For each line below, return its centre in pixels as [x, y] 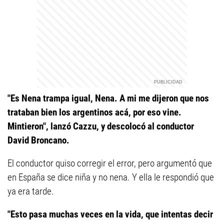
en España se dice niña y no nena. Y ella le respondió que [111, 177]
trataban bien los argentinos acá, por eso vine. [94, 112]
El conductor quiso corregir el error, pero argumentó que [110, 163]
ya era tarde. [31, 191]
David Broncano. [38, 140]
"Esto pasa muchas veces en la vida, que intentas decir [110, 214]
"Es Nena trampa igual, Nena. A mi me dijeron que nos [108, 98]
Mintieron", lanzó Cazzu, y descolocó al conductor [101, 126]
